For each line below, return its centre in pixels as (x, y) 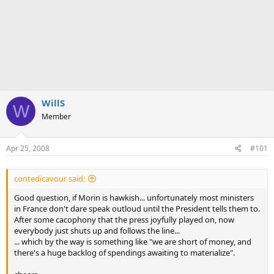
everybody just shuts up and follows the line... (97, 230)
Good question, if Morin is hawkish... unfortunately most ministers (134, 197)
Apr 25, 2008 (28, 148)
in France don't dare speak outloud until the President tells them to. (137, 208)
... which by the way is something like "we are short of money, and (133, 241)
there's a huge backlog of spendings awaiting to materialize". (124, 252)
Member (56, 117)
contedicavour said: (50, 178)
